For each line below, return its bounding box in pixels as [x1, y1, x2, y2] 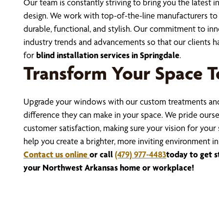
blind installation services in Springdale [36, 50, 179, 61]
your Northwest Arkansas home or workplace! [23, 162, 194, 173]
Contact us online [23, 149, 88, 160]
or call [89, 149, 115, 160]
